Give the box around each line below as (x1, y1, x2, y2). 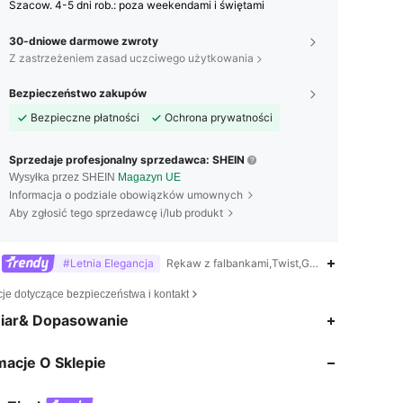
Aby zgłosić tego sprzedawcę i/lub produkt (9, 206, 223, 220)
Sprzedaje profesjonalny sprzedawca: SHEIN (9, 153, 245, 167)
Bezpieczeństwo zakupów (9, 86, 147, 101)
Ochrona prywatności (165, 111, 273, 125)
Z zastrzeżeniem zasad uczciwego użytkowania (9, 51, 254, 66)
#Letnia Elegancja (62, 255, 154, 270)
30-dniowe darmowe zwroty (9, 34, 158, 49)
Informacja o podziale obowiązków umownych (9, 188, 243, 202)
